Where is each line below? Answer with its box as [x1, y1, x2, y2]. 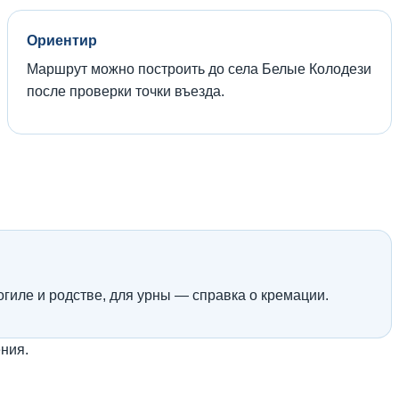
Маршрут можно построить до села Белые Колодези [27, 61, 371, 77]
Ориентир [27, 32, 97, 48]
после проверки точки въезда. [27, 83, 224, 99]
